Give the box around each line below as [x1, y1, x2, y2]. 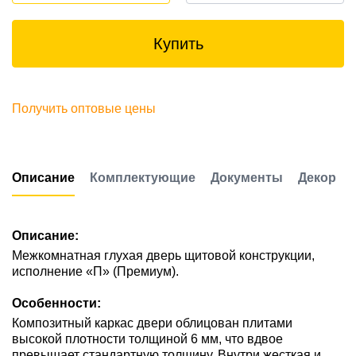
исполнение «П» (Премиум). [12, 265, 179, 278]
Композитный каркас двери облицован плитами [12, 316, 292, 330]
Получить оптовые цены [12, 102, 156, 115]
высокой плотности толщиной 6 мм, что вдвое [12, 332, 283, 346]
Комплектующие [90, 171, 195, 184]
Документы [211, 171, 283, 184]
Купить [153, 35, 203, 52]
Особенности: [12, 296, 101, 310]
